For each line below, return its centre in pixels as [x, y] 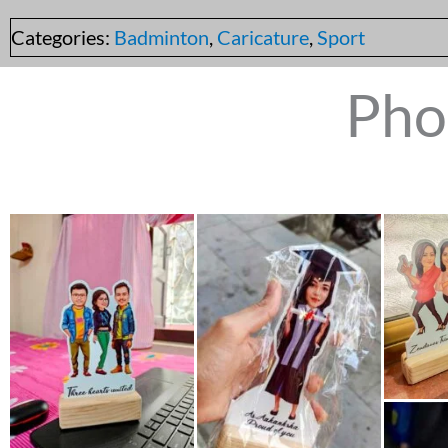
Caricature [263, 37]
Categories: [62, 37]
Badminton [161, 37]
